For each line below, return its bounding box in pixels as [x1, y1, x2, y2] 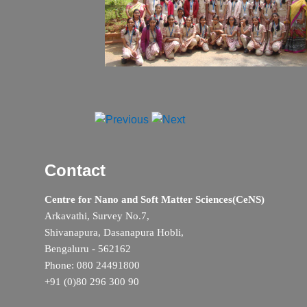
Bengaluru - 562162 [44, 243, 131, 254]
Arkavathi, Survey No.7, [44, 210, 149, 221]
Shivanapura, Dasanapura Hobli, [44, 226, 184, 238]
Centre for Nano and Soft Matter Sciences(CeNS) [44, 193, 265, 205]
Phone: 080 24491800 [44, 259, 140, 271]
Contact [44, 160, 106, 180]
